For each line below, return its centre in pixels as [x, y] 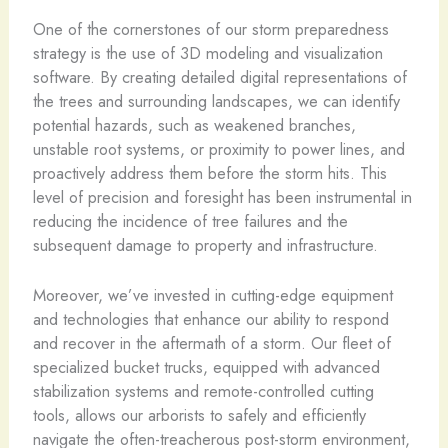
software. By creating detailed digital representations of [219, 76]
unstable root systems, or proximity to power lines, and [218, 148]
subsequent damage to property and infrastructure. [205, 244]
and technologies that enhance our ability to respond [210, 318]
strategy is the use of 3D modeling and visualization [207, 52]
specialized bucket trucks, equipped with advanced [206, 366]
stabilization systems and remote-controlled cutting [203, 390]
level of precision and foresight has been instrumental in [222, 196]
